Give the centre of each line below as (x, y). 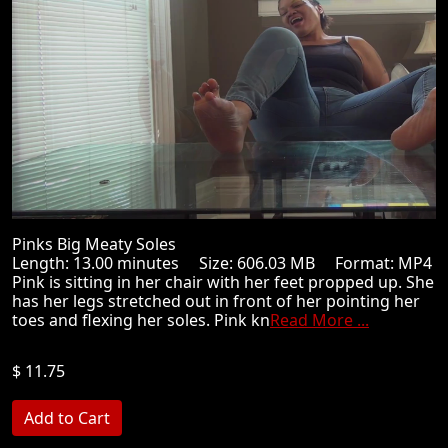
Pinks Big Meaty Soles (102, 244)
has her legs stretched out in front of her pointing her (216, 301)
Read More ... (319, 320)
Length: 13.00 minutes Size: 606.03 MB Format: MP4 (222, 263)
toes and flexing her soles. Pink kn (141, 320)
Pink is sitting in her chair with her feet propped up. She (223, 282)
